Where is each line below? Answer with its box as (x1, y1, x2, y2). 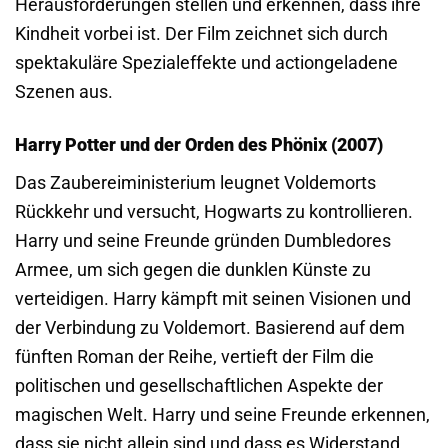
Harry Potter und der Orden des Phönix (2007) (15, 134, 383, 156)
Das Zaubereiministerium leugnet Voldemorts (15, 172, 376, 194)
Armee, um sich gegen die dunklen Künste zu (15, 259, 371, 281)
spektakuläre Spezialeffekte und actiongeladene (15, 52, 398, 74)
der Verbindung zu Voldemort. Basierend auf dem (15, 317, 405, 339)
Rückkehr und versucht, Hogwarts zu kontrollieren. (15, 201, 413, 223)
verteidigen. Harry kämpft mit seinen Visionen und (15, 288, 411, 310)
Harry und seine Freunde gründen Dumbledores (15, 230, 391, 252)
